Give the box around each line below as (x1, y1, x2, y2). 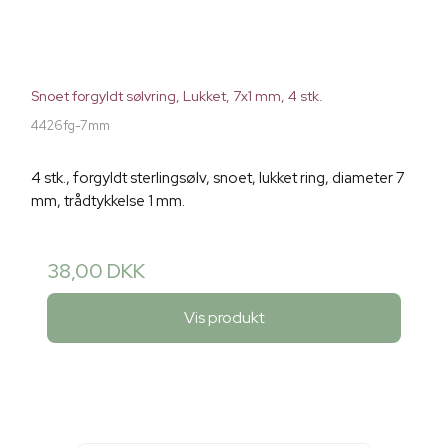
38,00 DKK (47, 258, 145, 285)
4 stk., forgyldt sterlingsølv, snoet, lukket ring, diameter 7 (31, 168, 405, 189)
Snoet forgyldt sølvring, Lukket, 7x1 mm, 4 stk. (31, 87, 323, 106)
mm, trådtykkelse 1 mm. (31, 191, 185, 212)
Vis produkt (183, 306, 265, 328)
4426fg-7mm (31, 117, 110, 135)
